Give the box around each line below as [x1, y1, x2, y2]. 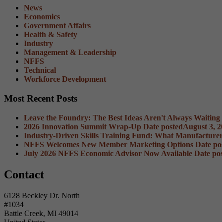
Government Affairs [24, 21, 91, 30]
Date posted [143, 122, 183, 131]
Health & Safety [24, 30, 77, 39]
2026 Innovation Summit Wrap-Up [24, 122, 141, 131]
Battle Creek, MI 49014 [4, 209, 78, 218]
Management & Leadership [24, 48, 116, 57]
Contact [4, 167, 44, 181]
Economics [24, 12, 60, 21]
